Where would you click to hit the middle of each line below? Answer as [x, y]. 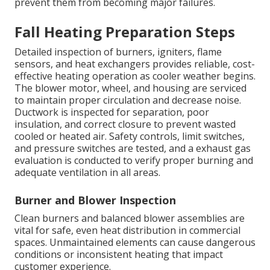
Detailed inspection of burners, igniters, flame [118, 52]
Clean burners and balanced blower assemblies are [130, 218]
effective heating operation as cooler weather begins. [135, 76]
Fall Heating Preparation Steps [125, 32]
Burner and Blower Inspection [95, 200]
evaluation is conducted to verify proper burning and [134, 161]
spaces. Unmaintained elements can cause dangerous [135, 243]
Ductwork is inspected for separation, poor [112, 112]
